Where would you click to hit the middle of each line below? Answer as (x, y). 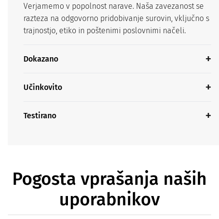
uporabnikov (109, 199)
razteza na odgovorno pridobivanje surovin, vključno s (116, 18)
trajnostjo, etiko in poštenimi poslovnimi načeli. (105, 30)
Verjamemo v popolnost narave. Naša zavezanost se (114, 6)
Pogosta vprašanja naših (109, 179)
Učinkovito (43, 87)
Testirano (40, 115)
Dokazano (41, 59)
